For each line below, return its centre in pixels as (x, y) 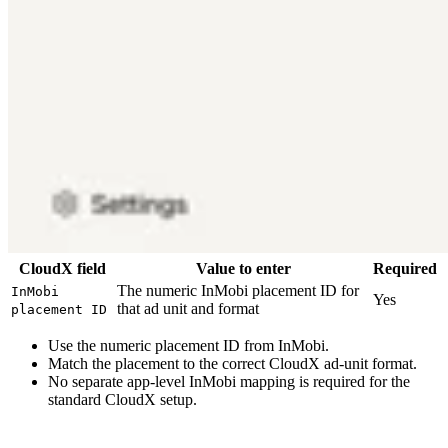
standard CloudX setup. (122, 399)
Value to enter (243, 268)
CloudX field (62, 268)
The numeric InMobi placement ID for (238, 290)
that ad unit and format (188, 308)
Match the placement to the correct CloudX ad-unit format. (232, 363)
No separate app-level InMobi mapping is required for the (229, 381)
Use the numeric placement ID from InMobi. (188, 345)
